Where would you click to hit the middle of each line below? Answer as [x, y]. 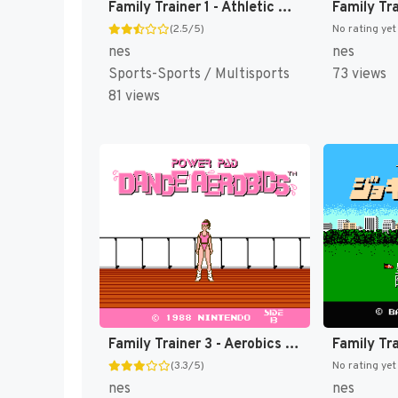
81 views [134, 96]
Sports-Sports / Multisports [199, 74]
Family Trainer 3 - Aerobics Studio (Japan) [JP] [292, 344]
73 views [359, 74]
